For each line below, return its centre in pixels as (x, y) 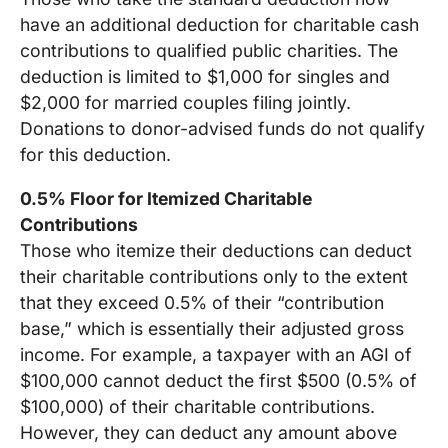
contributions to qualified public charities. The (209, 51)
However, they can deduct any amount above (208, 432)
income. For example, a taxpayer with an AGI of (216, 354)
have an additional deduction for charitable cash (219, 25)
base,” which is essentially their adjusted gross (212, 328)
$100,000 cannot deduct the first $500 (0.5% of (218, 380)
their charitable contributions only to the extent (214, 276)
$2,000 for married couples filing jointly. (185, 103)
